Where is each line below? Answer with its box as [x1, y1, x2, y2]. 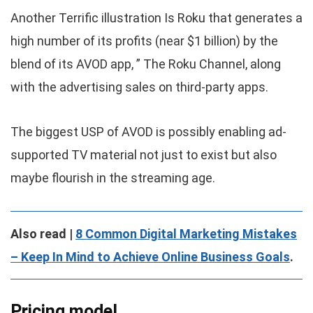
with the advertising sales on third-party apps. [10, 80, 268, 95]
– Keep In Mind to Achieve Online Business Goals [10, 249, 290, 265]
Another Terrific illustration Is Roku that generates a [10, 10, 303, 26]
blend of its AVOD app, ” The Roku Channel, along [10, 57, 281, 72]
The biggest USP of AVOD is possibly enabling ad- [10, 124, 286, 140]
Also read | [10, 226, 75, 242]
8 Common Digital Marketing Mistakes [75, 226, 297, 242]
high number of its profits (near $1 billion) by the [10, 34, 278, 49]
